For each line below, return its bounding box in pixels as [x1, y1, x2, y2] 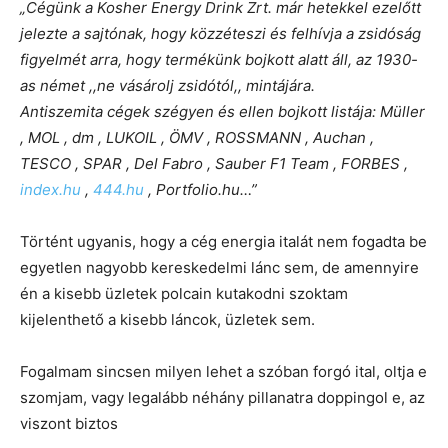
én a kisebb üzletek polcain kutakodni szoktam [20, 284, 348, 304]
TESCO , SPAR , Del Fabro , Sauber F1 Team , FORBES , [20, 154, 408, 174]
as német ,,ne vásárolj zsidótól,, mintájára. [20, 76, 315, 96]
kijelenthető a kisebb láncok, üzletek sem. [20, 310, 315, 330]
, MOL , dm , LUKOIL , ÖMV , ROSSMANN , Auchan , [20, 128, 374, 148]
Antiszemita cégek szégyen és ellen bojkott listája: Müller [20, 102, 425, 122]
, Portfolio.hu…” [144, 180, 257, 200]
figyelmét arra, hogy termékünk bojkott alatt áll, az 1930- [20, 50, 418, 70]
